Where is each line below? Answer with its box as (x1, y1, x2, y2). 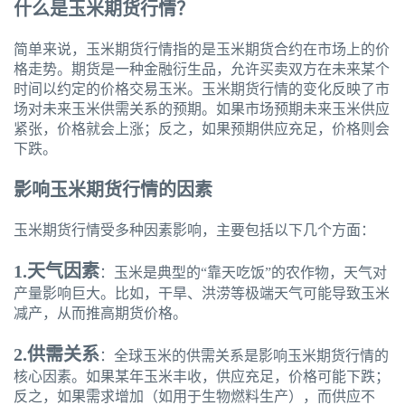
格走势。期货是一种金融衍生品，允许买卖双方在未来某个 (14, 61, 390, 78)
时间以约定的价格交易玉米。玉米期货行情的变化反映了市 (14, 81, 390, 98)
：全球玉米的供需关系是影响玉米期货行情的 (99, 348, 389, 364)
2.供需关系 (14, 344, 99, 365)
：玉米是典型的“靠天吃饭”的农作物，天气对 (99, 265, 387, 281)
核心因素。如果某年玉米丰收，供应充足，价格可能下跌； (14, 369, 390, 385)
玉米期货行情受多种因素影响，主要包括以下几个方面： (14, 222, 375, 239)
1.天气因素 (14, 261, 99, 282)
